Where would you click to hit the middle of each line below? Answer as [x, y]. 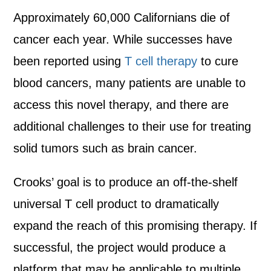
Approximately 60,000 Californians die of [122, 18]
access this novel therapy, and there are [121, 105]
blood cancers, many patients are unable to [130, 83]
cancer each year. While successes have [123, 39]
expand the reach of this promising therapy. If [135, 226]
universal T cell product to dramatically [116, 204]
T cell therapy [161, 61]
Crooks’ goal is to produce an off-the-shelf [126, 182]
